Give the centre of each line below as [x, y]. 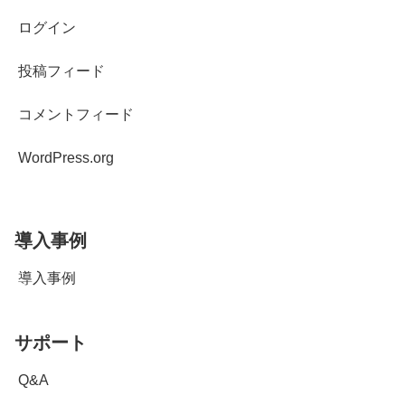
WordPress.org [66, 158]
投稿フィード [61, 71]
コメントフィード [76, 115]
